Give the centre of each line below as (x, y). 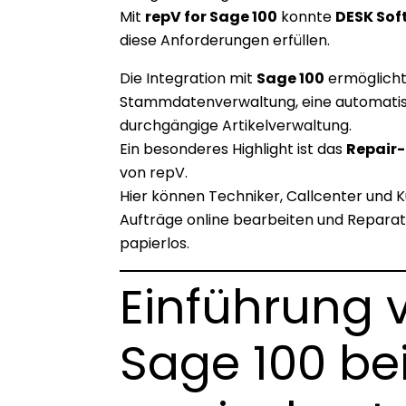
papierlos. (155, 243)
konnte (306, 16)
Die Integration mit (188, 78)
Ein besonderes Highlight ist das (233, 149)
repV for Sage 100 (211, 16)
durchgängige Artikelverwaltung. (236, 125)
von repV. (154, 172)
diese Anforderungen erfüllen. (225, 40)
